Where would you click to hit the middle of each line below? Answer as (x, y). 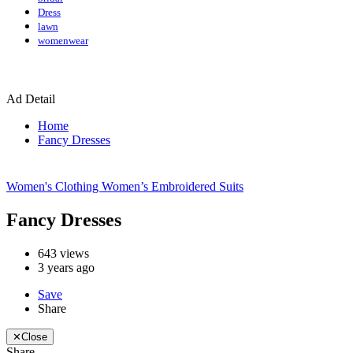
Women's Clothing (54, 186)
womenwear (63, 40)
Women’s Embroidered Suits (173, 186)
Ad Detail (31, 98)
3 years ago (66, 267)
